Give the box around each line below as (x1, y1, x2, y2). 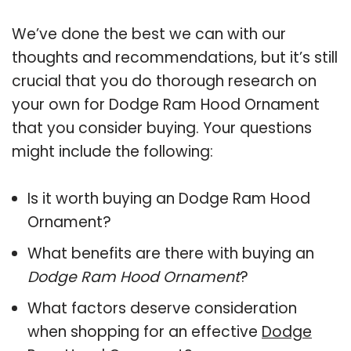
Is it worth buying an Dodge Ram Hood (27, 187, 310, 209)
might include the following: (12, 140, 213, 162)
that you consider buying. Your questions (12, 117, 312, 139)
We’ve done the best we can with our (12, 23, 286, 45)
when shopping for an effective (27, 320, 262, 342)
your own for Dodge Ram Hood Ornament (12, 93, 320, 115)
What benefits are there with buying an (27, 242, 314, 264)
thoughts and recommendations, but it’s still (12, 46, 338, 68)
